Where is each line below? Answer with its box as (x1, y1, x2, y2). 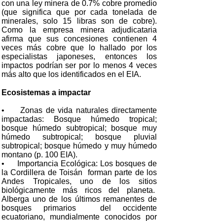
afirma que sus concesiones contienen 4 (1, 35, 157, 43)
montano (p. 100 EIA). (1, 150, 77, 159)
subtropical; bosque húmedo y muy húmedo (1, 142, 157, 150)
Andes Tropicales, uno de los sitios (1, 177, 157, 185)
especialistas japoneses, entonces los (1, 52, 157, 61)
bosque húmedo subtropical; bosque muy (1, 124, 157, 132)
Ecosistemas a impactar (1, 88, 91, 97)
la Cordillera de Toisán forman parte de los (1, 168, 157, 177)
